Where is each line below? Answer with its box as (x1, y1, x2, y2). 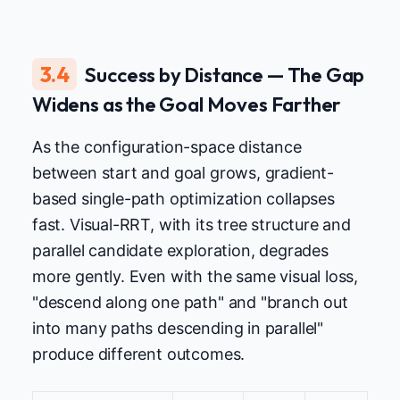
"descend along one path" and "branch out (32, 293, 348, 312)
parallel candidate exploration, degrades (32, 241, 329, 261)
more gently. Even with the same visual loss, (32, 267, 359, 287)
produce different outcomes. (32, 345, 246, 364)
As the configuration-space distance (32, 137, 302, 157)
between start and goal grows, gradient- (32, 163, 334, 183)
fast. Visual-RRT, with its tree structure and (32, 215, 351, 235)
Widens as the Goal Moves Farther (32, 91, 342, 118)
